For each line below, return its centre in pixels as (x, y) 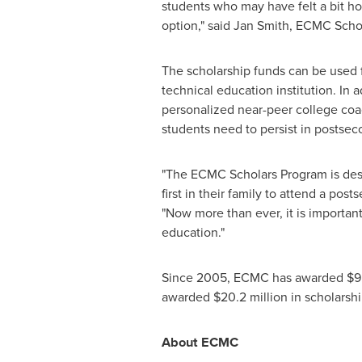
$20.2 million (250, 297)
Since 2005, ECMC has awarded (254, 278)
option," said (197, 25)
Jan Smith (261, 25)
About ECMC (200, 342)
